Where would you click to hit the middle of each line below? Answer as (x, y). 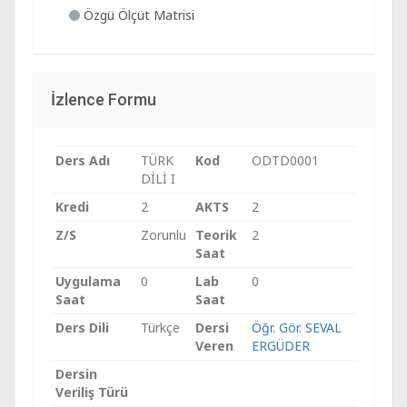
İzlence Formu (104, 99)
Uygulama (88, 281)
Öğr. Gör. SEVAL (297, 328)
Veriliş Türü (92, 392)
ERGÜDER (281, 346)
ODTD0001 (285, 160)
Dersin (76, 374)
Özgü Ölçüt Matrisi (137, 15)
